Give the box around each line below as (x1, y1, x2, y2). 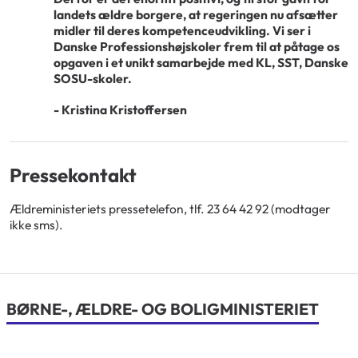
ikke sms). (10, 217, 63, 233)
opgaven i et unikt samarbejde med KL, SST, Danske (54, 54, 348, 70)
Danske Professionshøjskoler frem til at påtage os (54, 38, 340, 54)
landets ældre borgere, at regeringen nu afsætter (54, 6, 338, 22)
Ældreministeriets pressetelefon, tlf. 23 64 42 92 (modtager (10, 201, 331, 217)
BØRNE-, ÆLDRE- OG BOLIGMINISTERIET (6, 298, 319, 319)
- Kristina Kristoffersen (54, 101, 187, 118)
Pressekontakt (10, 163, 137, 188)
